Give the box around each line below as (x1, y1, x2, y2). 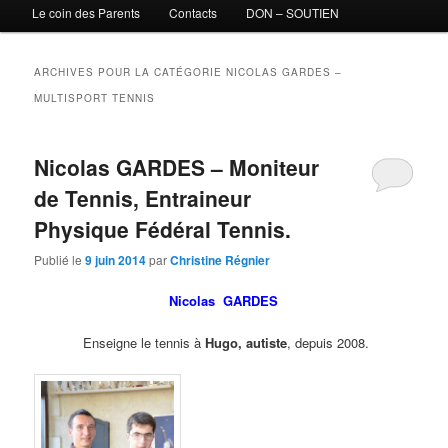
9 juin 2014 (85, 250, 147, 269)
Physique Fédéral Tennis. (34, 213, 292, 244)
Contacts (168, 3, 217, 21)
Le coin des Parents (31, 3, 140, 21)
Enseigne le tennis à (79, 333, 205, 353)
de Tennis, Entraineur (34, 182, 252, 213)
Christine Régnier (170, 250, 271, 269)
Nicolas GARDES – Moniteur (34, 151, 320, 182)
